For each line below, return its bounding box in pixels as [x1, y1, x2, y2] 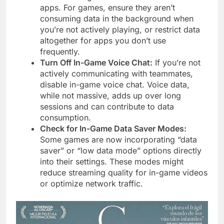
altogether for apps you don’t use [40, 35, 166, 46]
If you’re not [152, 57, 200, 68]
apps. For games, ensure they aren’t [40, 2, 175, 13]
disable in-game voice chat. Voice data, [40, 79, 189, 90]
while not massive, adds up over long [40, 90, 181, 101]
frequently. [40, 46, 80, 57]
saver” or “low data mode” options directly [40, 145, 201, 156]
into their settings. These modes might [40, 156, 183, 167]
